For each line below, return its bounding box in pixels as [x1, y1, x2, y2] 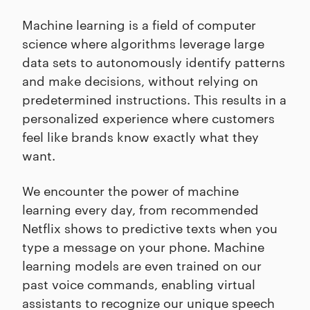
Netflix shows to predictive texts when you [22, 219, 277, 236]
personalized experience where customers [22, 109, 275, 126]
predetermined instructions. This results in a [22, 90, 286, 107]
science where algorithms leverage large [22, 34, 264, 51]
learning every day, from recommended [22, 200, 259, 217]
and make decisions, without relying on [22, 71, 258, 89]
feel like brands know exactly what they [22, 127, 259, 145]
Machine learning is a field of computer [22, 15, 256, 33]
